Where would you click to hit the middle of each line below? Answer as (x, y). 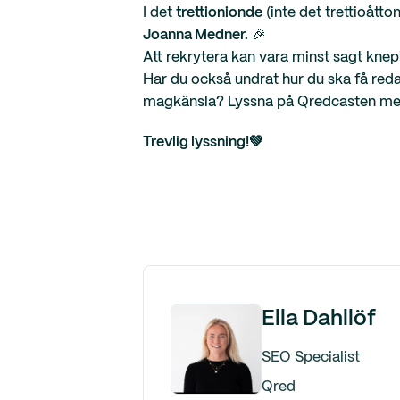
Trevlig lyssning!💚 (203, 142)
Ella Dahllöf (319, 319)
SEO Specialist (311, 358)
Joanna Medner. (196, 35)
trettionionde (219, 13)
